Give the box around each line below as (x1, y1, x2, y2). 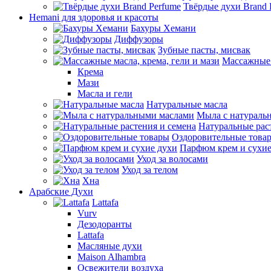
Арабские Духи (29, 186, 93, 197)
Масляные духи (77, 241, 142, 251)
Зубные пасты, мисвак (158, 45, 250, 55)
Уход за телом (122, 165, 178, 175)
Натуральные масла (146, 99, 227, 109)
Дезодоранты (77, 219, 132, 229)
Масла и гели (77, 88, 132, 99)
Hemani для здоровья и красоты (29, 12, 158, 22)
